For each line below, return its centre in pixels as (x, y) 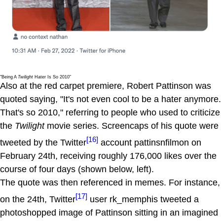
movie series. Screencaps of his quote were (131, 126)
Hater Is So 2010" (52, 77)
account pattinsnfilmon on (150, 142)
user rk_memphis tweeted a (143, 199)
